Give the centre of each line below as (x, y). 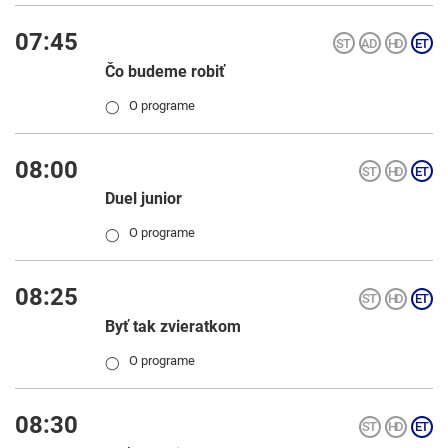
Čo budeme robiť (165, 71)
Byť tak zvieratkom (173, 327)
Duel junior (143, 199)
